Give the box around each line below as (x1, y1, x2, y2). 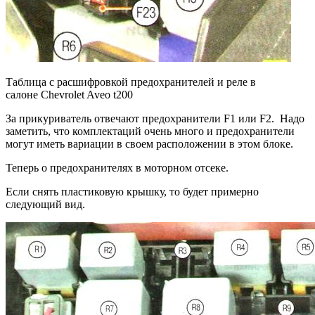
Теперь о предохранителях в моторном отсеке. (6, 161, 229, 174)
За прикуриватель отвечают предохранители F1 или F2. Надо (6, 112, 304, 124)
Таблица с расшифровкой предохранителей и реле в (6, 75, 256, 88)
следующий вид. (6, 198, 85, 210)
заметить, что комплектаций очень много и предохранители (6, 124, 295, 137)
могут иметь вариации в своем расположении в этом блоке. (6, 137, 293, 150)
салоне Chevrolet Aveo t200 (6, 88, 133, 101)
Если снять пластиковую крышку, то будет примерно (6, 185, 259, 198)
